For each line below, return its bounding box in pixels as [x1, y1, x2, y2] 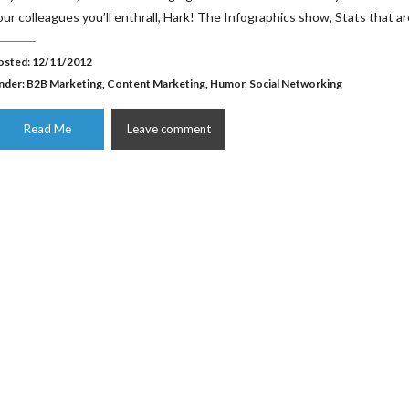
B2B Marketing [26, 77, 102, 90]
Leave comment [126, 121, 211, 136]
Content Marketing [107, 77, 205, 90]
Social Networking [249, 77, 342, 90]
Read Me [23, 121, 71, 136]
